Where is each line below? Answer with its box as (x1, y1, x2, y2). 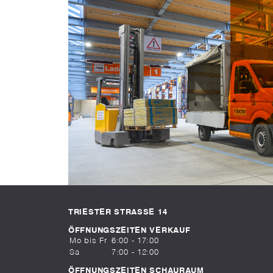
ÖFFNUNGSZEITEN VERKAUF (68, 227, 191, 235)
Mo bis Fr (69, 237, 107, 246)
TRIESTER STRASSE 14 (68, 208, 163, 217)
